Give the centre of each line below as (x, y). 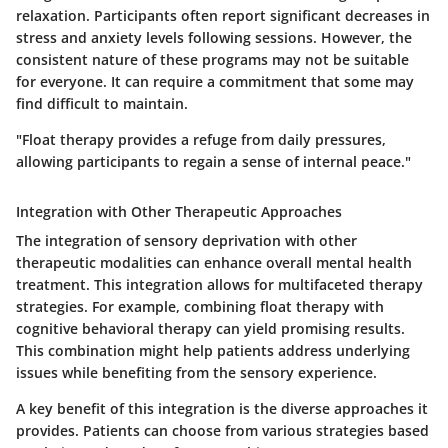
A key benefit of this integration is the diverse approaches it (222, 409)
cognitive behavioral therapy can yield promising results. (210, 329)
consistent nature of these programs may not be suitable (212, 60)
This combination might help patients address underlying (213, 351)
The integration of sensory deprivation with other (186, 241)
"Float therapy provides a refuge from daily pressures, (201, 140)
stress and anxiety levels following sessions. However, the (214, 38)
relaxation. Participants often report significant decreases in (223, 16)
